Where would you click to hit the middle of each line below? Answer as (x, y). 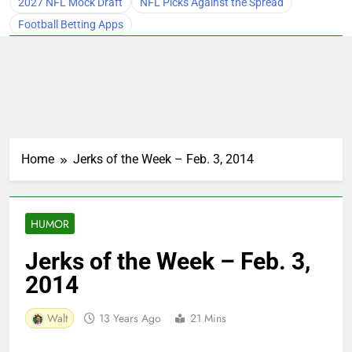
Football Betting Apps (71, 24)
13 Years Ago (130, 318)
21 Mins (208, 318)
